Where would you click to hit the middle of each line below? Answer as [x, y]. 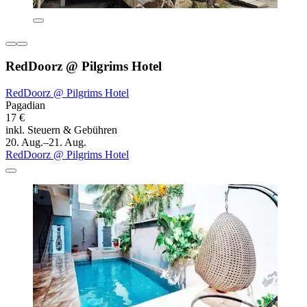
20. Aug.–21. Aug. [46, 143]
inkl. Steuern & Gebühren [61, 130]
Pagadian [25, 106]
